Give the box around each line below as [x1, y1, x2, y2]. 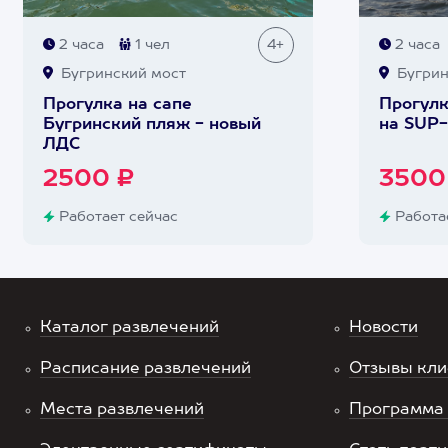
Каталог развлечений [40, 320, 219, 336]
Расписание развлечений [40, 361, 251, 377]
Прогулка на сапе [42, 97, 192, 113]
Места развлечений [40, 402, 204, 418]
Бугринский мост [56, 67, 186, 81]
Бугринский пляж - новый [42, 117, 261, 133]
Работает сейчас [54, 210, 178, 224]
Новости [349, 320, 418, 336]
